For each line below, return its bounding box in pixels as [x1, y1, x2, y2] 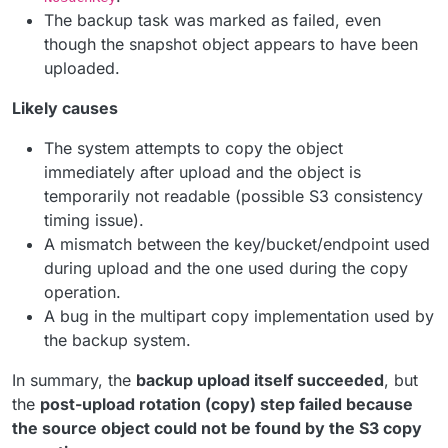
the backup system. [44, 330, 191, 350]
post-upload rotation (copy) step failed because [40, 394, 413, 414]
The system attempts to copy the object [44, 138, 343, 158]
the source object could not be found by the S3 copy [12, 418, 422, 438]
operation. [44, 282, 121, 302]
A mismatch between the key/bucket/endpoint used [44, 234, 430, 254]
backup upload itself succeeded [136, 370, 384, 390]
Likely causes [12, 98, 118, 118]
